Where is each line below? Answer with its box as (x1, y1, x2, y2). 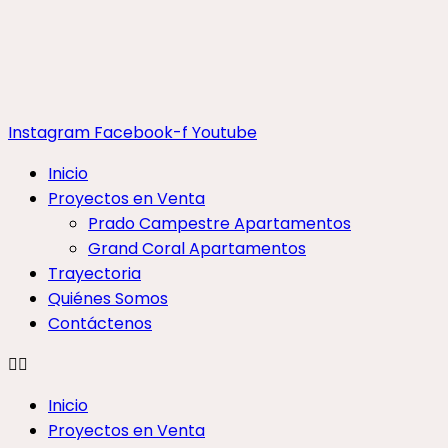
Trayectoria (48, 262, 141, 285)
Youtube (192, 121, 257, 144)
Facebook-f (94, 121, 188, 144)
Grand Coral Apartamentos (88, 237, 306, 260)
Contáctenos (48, 312, 152, 335)
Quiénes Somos (48, 287, 168, 310)
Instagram (8, 121, 90, 144)
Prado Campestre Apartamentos (88, 212, 351, 235)
